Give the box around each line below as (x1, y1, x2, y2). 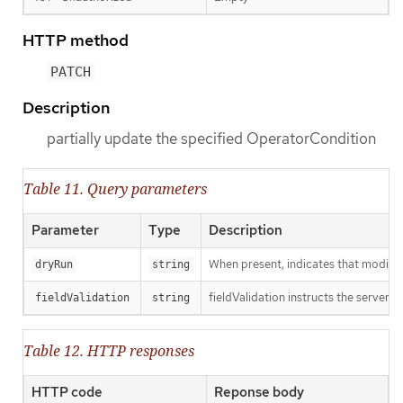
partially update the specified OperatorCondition (47, 129, 376, 149)
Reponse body (214, 382, 304, 401)
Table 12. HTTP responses (23, 340, 194, 361)
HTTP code (31, 382, 103, 401)
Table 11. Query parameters (23, 179, 207, 200)
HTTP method (22, 29, 129, 50)
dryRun (35, 258, 73, 272)
